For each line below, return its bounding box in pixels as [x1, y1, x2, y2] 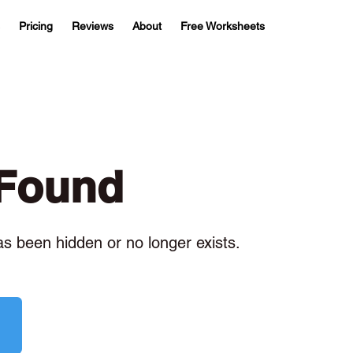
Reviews [72, 20, 113, 32]
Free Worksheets [180, 20, 265, 32]
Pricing [19, 20, 53, 32]
